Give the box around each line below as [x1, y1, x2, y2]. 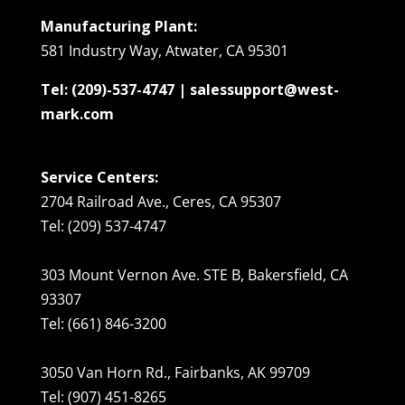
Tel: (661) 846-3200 [40, 313, 166, 334]
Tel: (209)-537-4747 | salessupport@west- [40, 79, 339, 99]
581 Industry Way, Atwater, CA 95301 [40, 40, 288, 61]
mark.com [40, 103, 114, 124]
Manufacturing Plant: [40, 15, 197, 36]
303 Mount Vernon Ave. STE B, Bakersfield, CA [40, 264, 348, 285]
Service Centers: [40, 166, 158, 187]
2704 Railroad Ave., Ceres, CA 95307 [40, 191, 281, 212]
